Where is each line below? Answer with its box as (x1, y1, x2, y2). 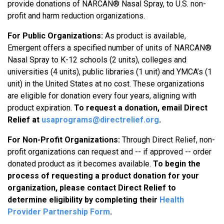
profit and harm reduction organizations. (7, 11, 149, 20)
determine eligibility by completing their (7, 195, 159, 204)
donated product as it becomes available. (7, 159, 153, 168)
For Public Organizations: (7, 31, 103, 40)
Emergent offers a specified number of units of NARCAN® (7, 43, 211, 52)
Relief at (7, 115, 41, 124)
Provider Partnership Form (7, 207, 110, 216)
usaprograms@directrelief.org (41, 115, 159, 124)
